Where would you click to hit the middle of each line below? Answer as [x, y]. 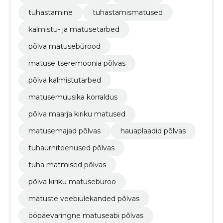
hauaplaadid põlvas [153, 131]
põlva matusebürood [64, 46]
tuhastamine [50, 12]
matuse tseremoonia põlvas [77, 63]
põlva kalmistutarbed [64, 80]
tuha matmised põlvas [67, 165]
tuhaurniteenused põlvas [71, 148]
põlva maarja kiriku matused [77, 114]
